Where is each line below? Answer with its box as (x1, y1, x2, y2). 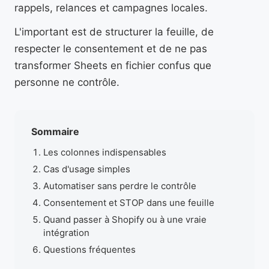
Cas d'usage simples (43, 163, 130, 175)
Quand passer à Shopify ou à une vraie (43, 214, 207, 225)
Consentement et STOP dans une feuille (43, 197, 214, 208)
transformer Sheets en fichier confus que (14, 59, 211, 71)
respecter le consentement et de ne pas (14, 43, 207, 55)
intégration (43, 227, 89, 238)
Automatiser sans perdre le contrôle (43, 180, 196, 192)
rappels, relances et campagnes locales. (14, 2, 208, 14)
